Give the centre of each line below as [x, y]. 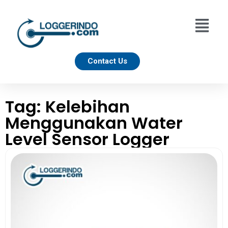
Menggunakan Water [94, 123]
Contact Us [108, 61]
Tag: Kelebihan [67, 106]
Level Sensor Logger [87, 139]
